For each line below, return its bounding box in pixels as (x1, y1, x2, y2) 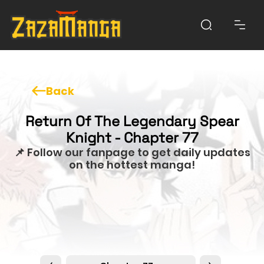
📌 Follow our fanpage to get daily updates (14, 144, 250, 160)
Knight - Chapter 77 (65, 128, 199, 147)
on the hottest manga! (69, 157, 195, 172)
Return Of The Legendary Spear (25, 111, 239, 130)
